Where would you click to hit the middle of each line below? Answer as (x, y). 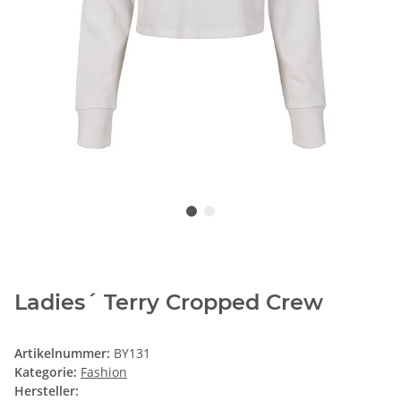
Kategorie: (47, 372)
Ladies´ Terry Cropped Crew (169, 303)
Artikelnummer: (64, 354)
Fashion (104, 372)
